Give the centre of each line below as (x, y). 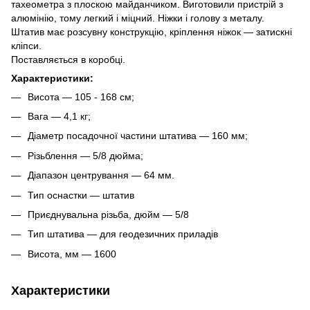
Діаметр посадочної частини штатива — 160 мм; (138, 136)
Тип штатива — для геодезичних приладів (123, 234)
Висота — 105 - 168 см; (81, 97)
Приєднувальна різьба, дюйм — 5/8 (108, 214)
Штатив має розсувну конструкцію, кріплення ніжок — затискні (152, 31)
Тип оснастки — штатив (81, 195)
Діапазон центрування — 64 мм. (101, 175)
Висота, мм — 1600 (72, 254)
